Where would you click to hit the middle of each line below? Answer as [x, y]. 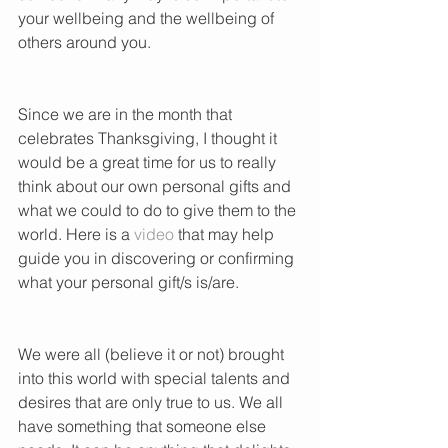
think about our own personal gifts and [156, 185]
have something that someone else [144, 425]
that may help [226, 233]
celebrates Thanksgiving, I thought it [149, 137]
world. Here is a [76, 233]
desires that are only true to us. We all [152, 401]
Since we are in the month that [127, 113]
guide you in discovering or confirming [158, 257]
